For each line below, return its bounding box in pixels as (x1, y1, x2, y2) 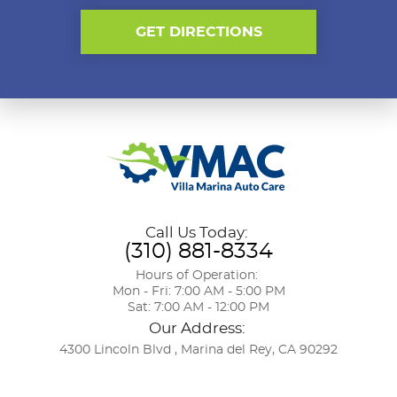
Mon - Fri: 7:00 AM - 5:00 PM (112, 284, 285, 298)
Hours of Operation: (136, 269, 261, 282)
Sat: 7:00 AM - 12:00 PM (128, 300, 269, 314)
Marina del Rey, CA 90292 (181, 343, 338, 356)
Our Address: (148, 320, 249, 336)
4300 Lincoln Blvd (59, 343, 171, 356)
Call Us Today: (145, 224, 252, 240)
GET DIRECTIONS (135, 25, 262, 39)
